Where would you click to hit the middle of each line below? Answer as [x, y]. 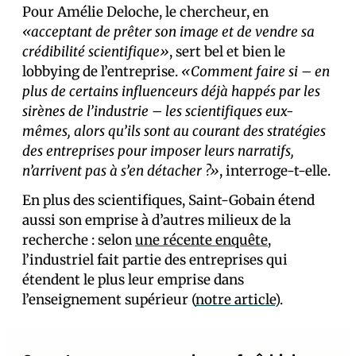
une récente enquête [201, 240]
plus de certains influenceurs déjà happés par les [171, 92]
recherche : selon [79, 240]
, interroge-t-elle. [275, 171]
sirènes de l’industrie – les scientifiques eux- [158, 112]
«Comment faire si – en [255, 72]
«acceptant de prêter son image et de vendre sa [168, 32]
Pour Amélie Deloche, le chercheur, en [145, 12]
